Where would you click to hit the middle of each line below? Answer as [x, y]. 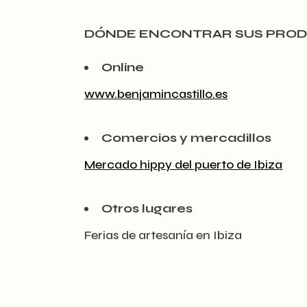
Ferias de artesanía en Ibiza [163, 235]
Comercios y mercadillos [187, 137]
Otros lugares [147, 208]
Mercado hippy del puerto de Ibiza [184, 164]
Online [123, 67]
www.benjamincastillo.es [156, 94]
